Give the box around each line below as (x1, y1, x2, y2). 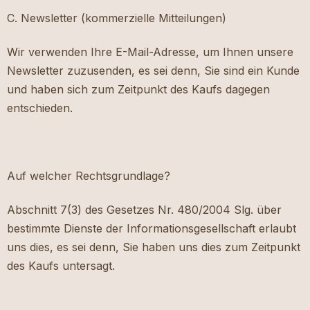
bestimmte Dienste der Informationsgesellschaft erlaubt (7, 221, 296, 236)
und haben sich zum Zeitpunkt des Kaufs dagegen (7, 82, 270, 97)
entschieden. (7, 101, 73, 116)
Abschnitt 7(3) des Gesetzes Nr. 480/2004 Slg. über (7, 203, 282, 217)
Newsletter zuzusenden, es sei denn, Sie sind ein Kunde (7, 64, 300, 78)
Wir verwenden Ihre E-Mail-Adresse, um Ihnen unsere (7, 45, 293, 60)
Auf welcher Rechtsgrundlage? (7, 169, 170, 183)
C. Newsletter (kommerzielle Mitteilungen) (7, 11, 226, 26)
